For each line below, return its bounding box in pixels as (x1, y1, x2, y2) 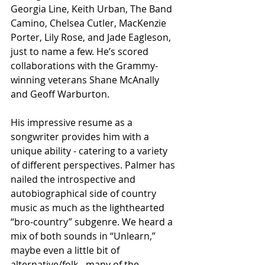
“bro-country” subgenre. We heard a (11, 215, 175, 228)
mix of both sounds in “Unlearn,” (11, 230, 158, 243)
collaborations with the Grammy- (11, 59, 158, 72)
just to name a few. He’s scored (11, 45, 151, 58)
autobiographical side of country (11, 187, 159, 200)
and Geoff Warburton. (11, 88, 112, 101)
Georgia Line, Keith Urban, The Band (11, 2, 174, 15)
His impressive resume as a (11, 116, 135, 129)
